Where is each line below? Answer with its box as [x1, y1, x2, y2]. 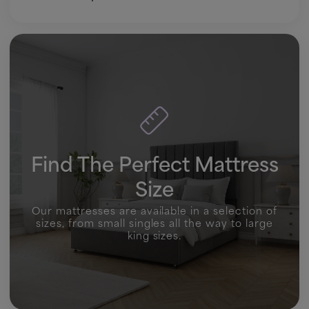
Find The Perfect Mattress [30, 147, 279, 179]
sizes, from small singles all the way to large [35, 215, 274, 231]
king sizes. [127, 227, 182, 243]
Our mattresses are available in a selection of [31, 202, 278, 219]
